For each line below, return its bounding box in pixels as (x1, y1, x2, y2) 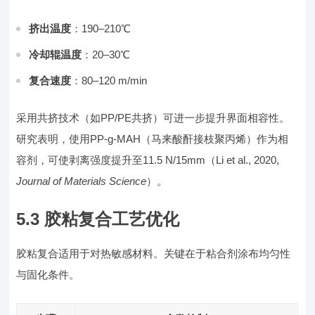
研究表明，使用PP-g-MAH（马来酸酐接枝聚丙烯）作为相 (16, 133, 289, 145)
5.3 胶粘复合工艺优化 (16, 210, 180, 229)
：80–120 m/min (71, 75, 148, 86)
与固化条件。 (16, 269, 80, 281)
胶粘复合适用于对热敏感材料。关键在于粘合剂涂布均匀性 (16, 247, 291, 259)
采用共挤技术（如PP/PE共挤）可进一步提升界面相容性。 (16, 112, 290, 124)
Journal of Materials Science (16, 175, 147, 187)
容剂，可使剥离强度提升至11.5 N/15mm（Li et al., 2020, (16, 154, 280, 166)
